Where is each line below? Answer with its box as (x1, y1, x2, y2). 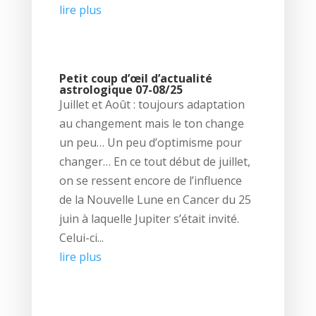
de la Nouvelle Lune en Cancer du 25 (59, 191, 251, 207)
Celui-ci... (59, 229, 104, 245)
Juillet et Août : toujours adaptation (59, 96, 245, 112)
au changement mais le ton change (59, 115, 244, 131)
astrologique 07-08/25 (59, 81, 183, 97)
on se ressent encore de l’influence (59, 172, 242, 188)
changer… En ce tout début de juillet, (59, 153, 250, 169)
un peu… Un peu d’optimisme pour (59, 134, 242, 150)
